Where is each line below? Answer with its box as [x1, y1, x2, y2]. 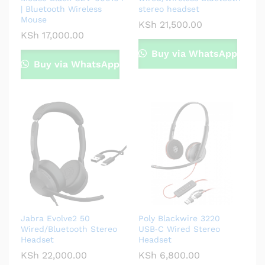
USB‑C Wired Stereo [138, 224, 220, 234]
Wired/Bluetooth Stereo [21, 224, 117, 234]
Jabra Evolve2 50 [21, 213, 90, 223]
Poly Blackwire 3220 [138, 213, 220, 223]
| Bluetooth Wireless [21, 4, 102, 14]
